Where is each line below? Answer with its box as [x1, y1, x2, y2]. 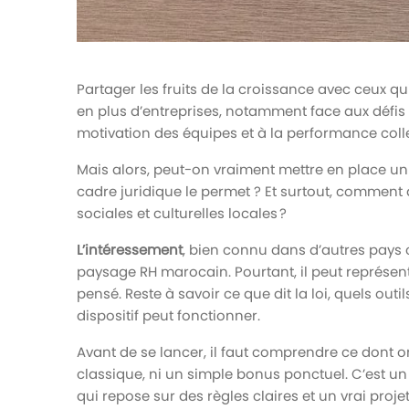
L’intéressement [77, 239, 183, 259]
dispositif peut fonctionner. [77, 305, 260, 325]
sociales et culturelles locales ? [77, 203, 287, 223]
